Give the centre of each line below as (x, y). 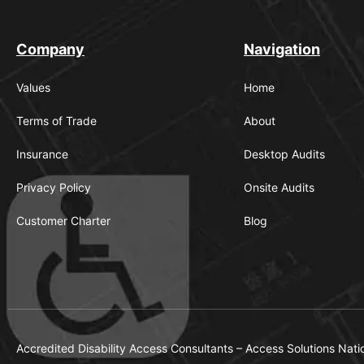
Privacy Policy (54, 187)
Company (50, 49)
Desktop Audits (284, 154)
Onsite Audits (279, 187)
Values (33, 87)
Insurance (42, 154)
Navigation (282, 49)
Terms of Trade (56, 120)
